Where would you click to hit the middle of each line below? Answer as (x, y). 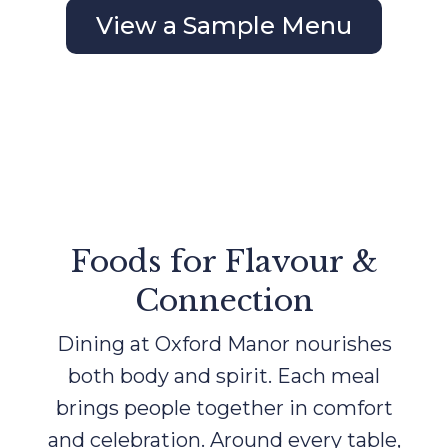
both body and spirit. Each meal (224, 376)
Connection (224, 301)
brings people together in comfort (224, 408)
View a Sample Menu (224, 26)
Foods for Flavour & (224, 262)
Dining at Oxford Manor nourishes (224, 344)
